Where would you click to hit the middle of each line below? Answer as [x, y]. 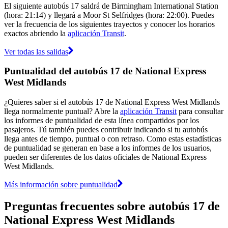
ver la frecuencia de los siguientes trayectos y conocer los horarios [109, 24]
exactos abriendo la [36, 33]
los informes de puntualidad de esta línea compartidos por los [102, 120]
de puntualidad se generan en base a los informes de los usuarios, [108, 148]
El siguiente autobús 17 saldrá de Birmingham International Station [111, 6]
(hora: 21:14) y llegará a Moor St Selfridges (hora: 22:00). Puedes [109, 15]
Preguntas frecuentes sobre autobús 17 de [112, 206]
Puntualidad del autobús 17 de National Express [105, 71]
